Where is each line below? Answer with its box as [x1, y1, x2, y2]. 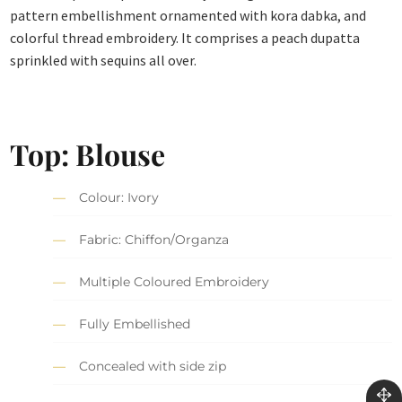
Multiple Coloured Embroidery [79, 273, 270, 290]
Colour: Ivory [79, 188, 160, 205]
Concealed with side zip [79, 357, 227, 374]
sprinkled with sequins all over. [10, 51, 197, 70]
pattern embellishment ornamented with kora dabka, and [10, 6, 367, 25]
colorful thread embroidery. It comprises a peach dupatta [10, 29, 361, 48]
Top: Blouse [10, 135, 166, 174]
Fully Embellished [79, 315, 191, 332]
